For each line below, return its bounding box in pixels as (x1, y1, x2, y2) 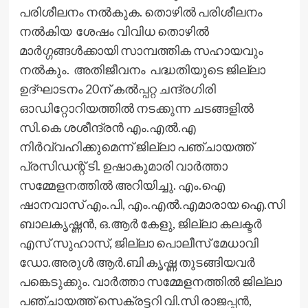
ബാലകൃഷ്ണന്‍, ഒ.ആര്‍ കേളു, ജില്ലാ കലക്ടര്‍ (19, 215, 262, 231)
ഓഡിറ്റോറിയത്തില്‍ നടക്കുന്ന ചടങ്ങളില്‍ (19, 100, 254, 115)
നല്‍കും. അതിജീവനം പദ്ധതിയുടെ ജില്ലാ (19, 61, 265, 77)
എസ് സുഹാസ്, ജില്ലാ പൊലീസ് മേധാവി (19, 234, 258, 250)
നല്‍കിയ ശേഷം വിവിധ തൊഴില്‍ (19, 23, 209, 38)
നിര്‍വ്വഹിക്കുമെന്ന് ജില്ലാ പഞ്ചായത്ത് (19, 138, 254, 154)
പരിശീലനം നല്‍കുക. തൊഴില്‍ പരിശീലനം (19, 3, 263, 19)
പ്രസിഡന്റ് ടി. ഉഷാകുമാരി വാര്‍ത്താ (19, 157, 228, 173)
